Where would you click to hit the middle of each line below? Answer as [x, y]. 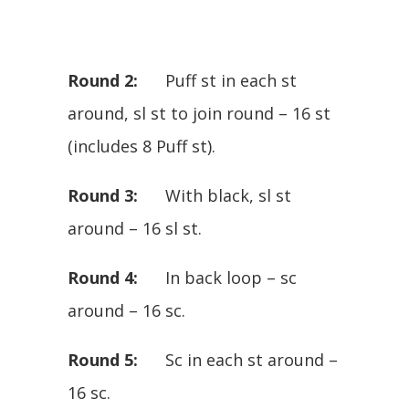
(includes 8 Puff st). [142, 147]
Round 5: [103, 360]
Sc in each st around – [238, 360]
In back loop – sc [217, 278]
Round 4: [103, 278]
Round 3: [103, 196]
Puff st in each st [217, 81]
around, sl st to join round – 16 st [199, 114]
